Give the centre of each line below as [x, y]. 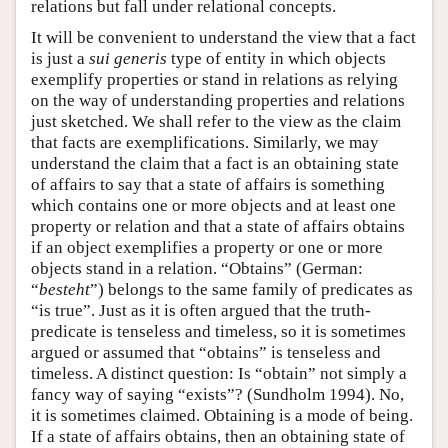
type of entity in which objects [276, 58]
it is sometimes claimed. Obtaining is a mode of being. [222, 415]
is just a [60, 58]
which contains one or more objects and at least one [213, 205]
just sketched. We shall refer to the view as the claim [216, 121]
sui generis [128, 58]
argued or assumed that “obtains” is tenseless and [206, 352]
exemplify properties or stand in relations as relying [214, 79]
